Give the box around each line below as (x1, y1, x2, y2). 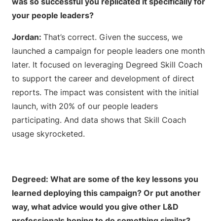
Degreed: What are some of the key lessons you (12, 174, 198, 184)
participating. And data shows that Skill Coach (12, 115, 186, 125)
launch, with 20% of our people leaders (12, 101, 158, 111)
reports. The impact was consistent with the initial (12, 87, 199, 97)
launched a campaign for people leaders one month (12, 46, 205, 56)
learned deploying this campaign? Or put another (12, 188, 201, 198)
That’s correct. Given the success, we (43, 32, 183, 42)
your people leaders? (12, 10, 96, 20)
